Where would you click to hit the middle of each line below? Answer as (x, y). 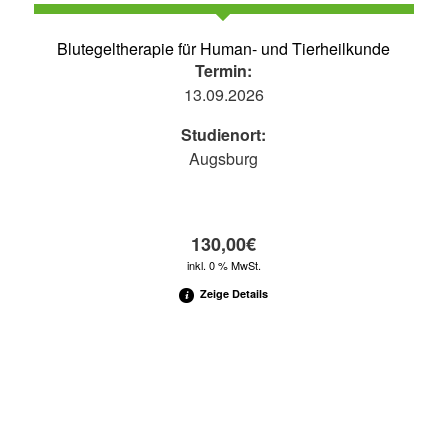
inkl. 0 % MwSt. (223, 264)
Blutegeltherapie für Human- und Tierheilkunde (224, 48)
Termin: (224, 70)
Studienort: (224, 134)
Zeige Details (233, 293)
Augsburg (224, 158)
